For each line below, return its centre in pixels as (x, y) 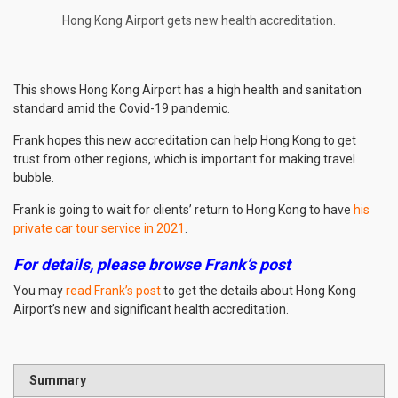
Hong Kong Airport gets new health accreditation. (199, 21)
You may (40, 291)
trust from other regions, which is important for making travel (184, 159)
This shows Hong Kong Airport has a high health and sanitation (187, 90)
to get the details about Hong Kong (259, 291)
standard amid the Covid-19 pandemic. (122, 109)
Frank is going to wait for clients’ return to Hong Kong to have (183, 210)
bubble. (34, 178)
